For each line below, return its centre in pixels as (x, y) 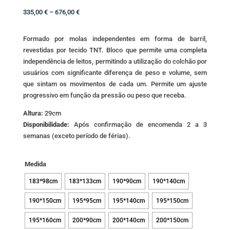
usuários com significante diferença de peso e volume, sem (115, 73)
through (90, 45)
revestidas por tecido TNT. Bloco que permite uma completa (115, 50)
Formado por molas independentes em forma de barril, (115, 39)
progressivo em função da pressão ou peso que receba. (104, 95)
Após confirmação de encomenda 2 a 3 (140, 124)
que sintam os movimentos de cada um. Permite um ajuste (115, 84)
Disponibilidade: (48, 124)
